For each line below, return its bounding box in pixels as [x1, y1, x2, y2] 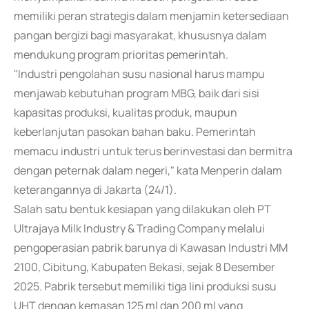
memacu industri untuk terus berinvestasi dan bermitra [14, 143, 292, 159]
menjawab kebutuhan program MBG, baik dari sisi [14, 86, 259, 101]
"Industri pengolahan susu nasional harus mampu [14, 66, 265, 81]
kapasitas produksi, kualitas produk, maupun [14, 105, 237, 120]
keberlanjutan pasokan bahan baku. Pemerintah [14, 124, 256, 139]
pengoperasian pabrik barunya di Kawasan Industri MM [14, 240, 288, 255]
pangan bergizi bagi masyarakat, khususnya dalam [14, 28, 267, 43]
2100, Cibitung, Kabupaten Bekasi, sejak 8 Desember [14, 259, 275, 275]
